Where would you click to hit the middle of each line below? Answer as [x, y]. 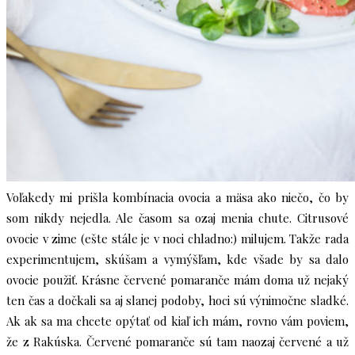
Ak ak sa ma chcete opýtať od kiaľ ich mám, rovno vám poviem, [177, 321]
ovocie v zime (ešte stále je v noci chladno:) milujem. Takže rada [177, 239]
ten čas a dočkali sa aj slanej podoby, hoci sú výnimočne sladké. [177, 300]
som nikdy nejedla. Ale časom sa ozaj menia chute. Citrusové [177, 218]
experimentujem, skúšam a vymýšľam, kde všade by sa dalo [177, 259]
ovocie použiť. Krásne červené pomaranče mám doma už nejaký [177, 280]
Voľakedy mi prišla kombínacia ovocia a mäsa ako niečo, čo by [177, 197]
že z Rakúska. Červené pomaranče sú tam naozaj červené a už [177, 342]
